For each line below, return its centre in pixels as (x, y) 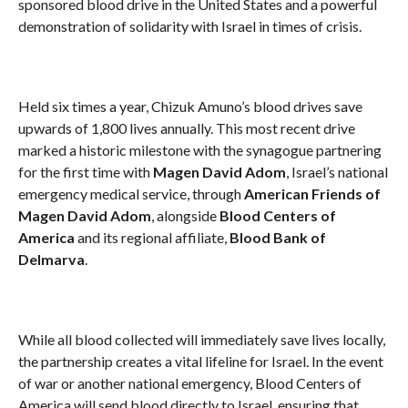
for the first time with (85, 171)
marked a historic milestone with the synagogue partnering (199, 149)
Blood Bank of (277, 237)
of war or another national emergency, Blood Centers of (189, 382)
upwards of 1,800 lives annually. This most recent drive (186, 127)
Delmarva (51, 259)
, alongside (185, 215)
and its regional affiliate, (152, 237)
